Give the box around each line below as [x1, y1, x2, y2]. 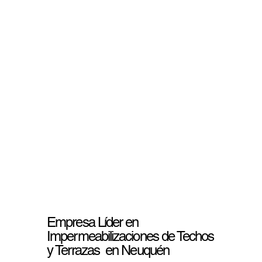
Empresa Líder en [47, 213, 139, 230]
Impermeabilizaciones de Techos [47, 227, 214, 244]
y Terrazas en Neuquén [47, 242, 169, 258]
